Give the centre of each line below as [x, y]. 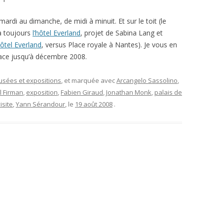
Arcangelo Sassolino [147, 80]
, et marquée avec [89, 80]
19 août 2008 [94, 104]
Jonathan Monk [129, 92]
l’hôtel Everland [56, 33]
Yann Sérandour [40, 104]
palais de [168, 92]
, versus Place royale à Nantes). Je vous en [109, 45]
